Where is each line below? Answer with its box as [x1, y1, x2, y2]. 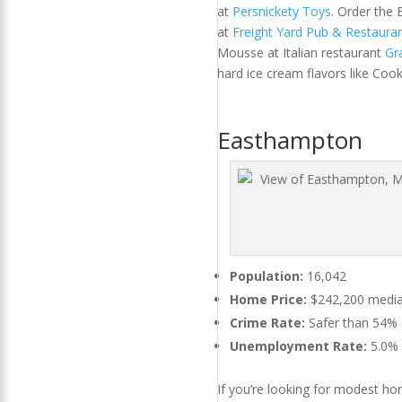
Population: [229, 267, 303, 285]
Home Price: [229, 291, 307, 309]
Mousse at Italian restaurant [216, 44, 385, 62]
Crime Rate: [229, 314, 305, 332]
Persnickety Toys [232, 3, 331, 21]
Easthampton [216, 124, 363, 157]
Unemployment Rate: [229, 337, 367, 355]
